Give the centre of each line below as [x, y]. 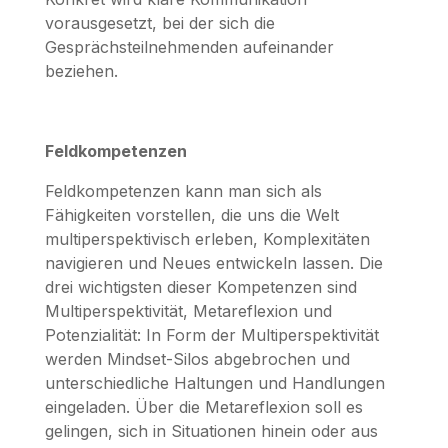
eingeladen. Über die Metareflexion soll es [203, 406]
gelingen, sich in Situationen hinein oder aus [211, 430]
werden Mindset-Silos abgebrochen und [197, 358]
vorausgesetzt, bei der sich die [159, 22]
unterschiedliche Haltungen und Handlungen [214, 382]
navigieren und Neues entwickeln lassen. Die [213, 262]
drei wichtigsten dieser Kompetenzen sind [200, 286]
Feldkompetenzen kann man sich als [183, 190]
